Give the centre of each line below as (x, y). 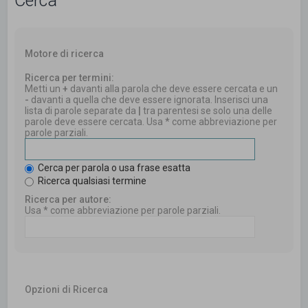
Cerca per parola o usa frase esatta (113, 168)
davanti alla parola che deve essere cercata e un (173, 89)
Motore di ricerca (65, 54)
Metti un (44, 89)
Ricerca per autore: (68, 200)
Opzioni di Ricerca (67, 290)
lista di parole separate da (82, 111)
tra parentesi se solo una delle (207, 111)
